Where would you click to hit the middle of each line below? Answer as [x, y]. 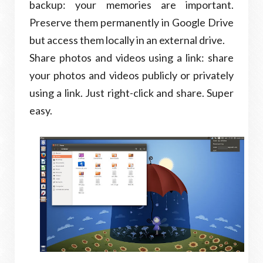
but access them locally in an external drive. [127, 40]
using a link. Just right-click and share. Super [131, 93]
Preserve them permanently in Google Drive [131, 22]
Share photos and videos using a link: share [131, 58]
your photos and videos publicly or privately [131, 75]
